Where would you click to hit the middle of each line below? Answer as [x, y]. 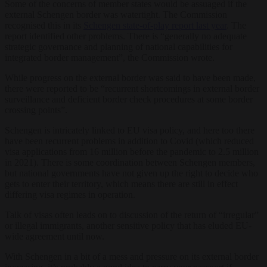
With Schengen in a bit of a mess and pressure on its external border [132, 256]
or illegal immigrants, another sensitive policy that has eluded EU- [128, 225]
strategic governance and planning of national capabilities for [119, 46]
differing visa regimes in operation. [70, 194]
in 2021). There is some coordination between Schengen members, [130, 162]
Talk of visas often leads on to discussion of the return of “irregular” [132, 215]
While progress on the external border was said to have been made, [130, 77]
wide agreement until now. [55, 236]
